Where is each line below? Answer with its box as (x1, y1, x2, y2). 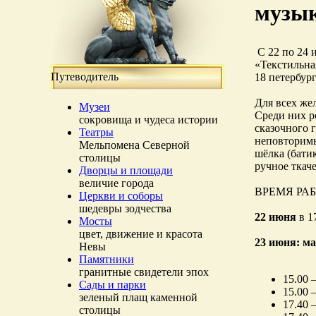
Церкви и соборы (79, 190, 163, 202)
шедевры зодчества (79, 202, 171, 214)
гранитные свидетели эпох (79, 266, 209, 278)
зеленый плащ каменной (79, 291, 197, 303)
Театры (79, 126, 114, 138)
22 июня (255, 211, 296, 223)
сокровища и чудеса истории (79, 114, 218, 126)
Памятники (79, 253, 134, 265)
